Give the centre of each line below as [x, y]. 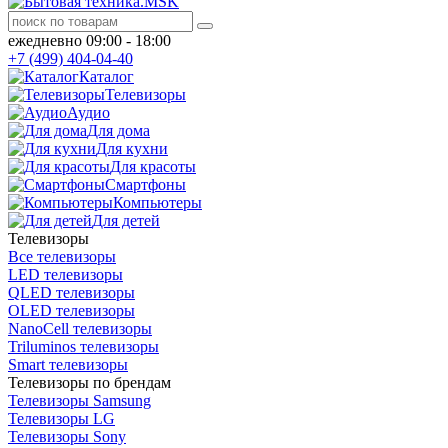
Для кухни [132, 148]
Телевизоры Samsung [79, 400]
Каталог [106, 76]
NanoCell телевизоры [80, 328]
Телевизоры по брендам [89, 382]
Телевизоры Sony [67, 436]
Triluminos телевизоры [83, 346]
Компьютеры [157, 202]
